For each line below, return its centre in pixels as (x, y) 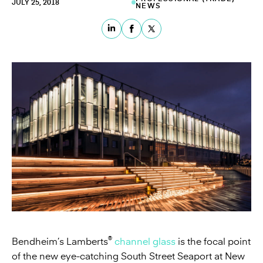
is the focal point (213, 242)
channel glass (145, 242)
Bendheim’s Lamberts (60, 242)
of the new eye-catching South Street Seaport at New (128, 256)
